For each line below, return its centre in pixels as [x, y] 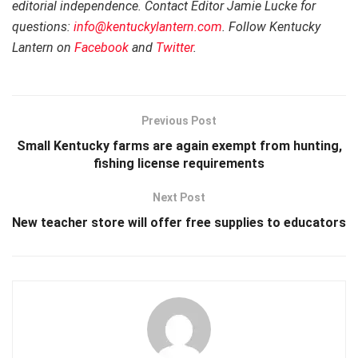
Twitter [175, 48]
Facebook [101, 48]
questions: [43, 27]
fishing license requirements [179, 164]
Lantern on [43, 48]
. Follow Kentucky [271, 27]
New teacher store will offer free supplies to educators [179, 223]
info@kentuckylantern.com [148, 27]
